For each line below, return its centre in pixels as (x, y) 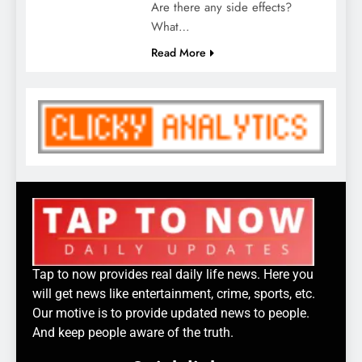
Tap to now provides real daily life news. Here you (173, 275)
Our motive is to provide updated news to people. (171, 314)
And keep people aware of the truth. (133, 333)
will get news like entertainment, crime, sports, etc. (174, 294)
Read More (178, 52)
